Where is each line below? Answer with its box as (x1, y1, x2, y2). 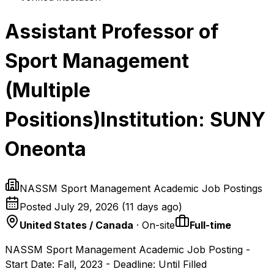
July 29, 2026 (54, 200, 119, 213)
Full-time (190, 218, 231, 231)
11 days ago (125, 200, 179, 213)
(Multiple (5, 78, 91, 103)
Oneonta (5, 137, 86, 161)
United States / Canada (20, 218, 133, 231)
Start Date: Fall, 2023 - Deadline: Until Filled (5, 257, 207, 270)
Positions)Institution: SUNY (5, 108, 265, 132)
